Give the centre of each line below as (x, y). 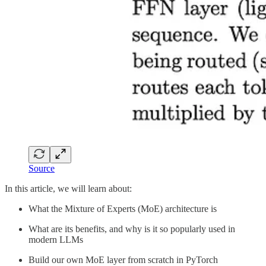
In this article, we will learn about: (68, 189)
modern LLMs (56, 240)
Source (42, 169)
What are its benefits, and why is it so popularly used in (132, 229)
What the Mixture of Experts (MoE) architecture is (123, 209)
